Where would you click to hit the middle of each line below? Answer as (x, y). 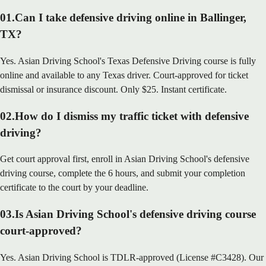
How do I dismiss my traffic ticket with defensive (132, 116)
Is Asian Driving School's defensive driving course (135, 214)
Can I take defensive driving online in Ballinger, (131, 18)
